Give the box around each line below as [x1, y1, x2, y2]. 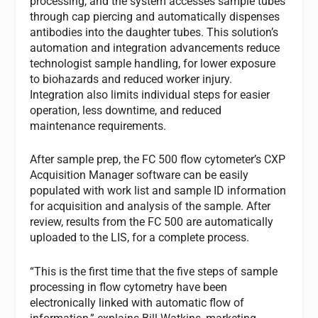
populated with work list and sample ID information [30, 184, 287, 198]
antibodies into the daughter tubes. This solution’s [30, 25, 279, 39]
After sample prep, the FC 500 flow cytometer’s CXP [30, 153, 286, 167]
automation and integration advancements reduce [30, 40, 280, 55]
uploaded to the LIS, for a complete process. [30, 231, 250, 245]
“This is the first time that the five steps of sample [30, 264, 278, 278]
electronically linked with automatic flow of [30, 295, 245, 309]
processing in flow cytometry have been [30, 280, 228, 294]
